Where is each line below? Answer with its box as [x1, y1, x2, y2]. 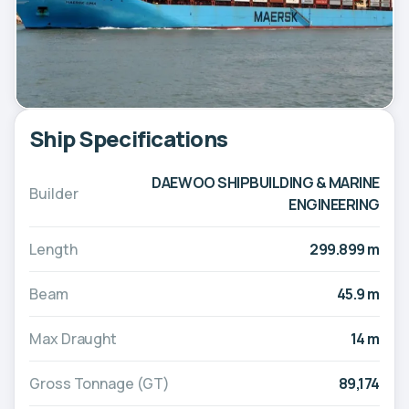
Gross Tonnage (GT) [29, 373, 170, 394]
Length [29, 239, 78, 260]
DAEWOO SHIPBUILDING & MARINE [152, 173, 380, 194]
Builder [29, 184, 79, 204]
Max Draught [29, 329, 118, 350]
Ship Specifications [29, 123, 228, 154]
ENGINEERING [288, 194, 380, 215]
